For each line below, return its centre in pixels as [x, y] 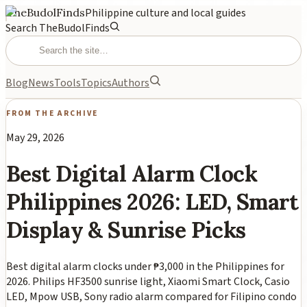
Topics [96, 83]
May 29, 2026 [35, 137]
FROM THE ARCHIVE [52, 113]
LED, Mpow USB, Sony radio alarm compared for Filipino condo [151, 296]
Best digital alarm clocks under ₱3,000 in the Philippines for [145, 266]
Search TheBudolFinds [58, 28]
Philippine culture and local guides [165, 13]
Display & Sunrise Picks [126, 230]
